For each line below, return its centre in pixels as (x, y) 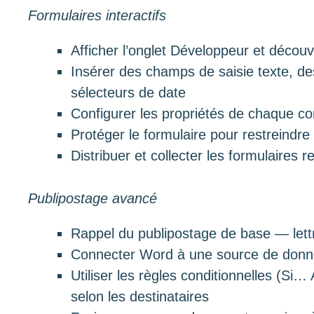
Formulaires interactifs (97, 16)
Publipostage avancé (93, 199)
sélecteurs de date (129, 93)
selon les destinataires (140, 297)
